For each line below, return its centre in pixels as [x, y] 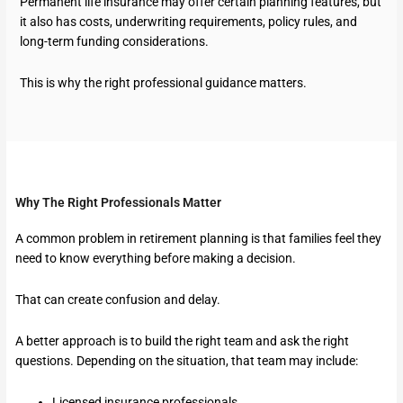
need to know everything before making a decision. [156, 259]
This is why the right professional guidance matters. [164, 83]
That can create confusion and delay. [118, 300]
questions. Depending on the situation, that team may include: [187, 361]
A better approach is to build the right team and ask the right [183, 341]
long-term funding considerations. [115, 42]
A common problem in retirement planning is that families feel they [199, 239]
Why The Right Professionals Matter [119, 203]
